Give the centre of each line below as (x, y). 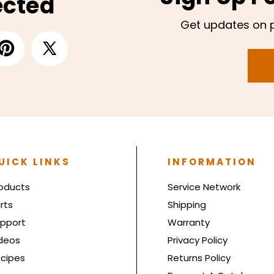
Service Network (204, 187)
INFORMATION (212, 162)
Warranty (189, 223)
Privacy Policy (198, 240)
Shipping (187, 205)
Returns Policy (199, 258)
